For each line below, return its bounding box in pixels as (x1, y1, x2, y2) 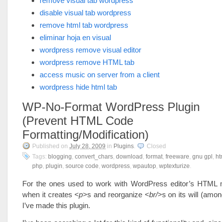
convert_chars (75, 153, 113, 160)
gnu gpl (192, 153, 213, 160)
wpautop (133, 163, 156, 169)
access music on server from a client (40, 70, 160, 79)
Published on (32, 143, 69, 150)
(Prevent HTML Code (22, 114, 133, 127)
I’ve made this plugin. (22, 201, 90, 210)
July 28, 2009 (69, 143, 106, 150)
